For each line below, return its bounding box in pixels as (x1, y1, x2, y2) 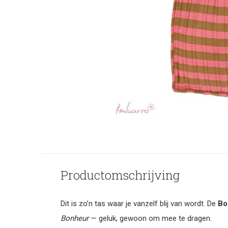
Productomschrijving (61, 167, 180, 183)
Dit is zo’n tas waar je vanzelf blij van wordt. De (61, 199, 218, 208)
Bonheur (61, 214, 89, 223)
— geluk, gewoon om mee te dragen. (89, 214, 212, 223)
